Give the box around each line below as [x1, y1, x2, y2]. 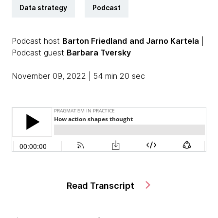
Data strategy [19, 3, 67, 12]
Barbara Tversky [67, 48, 131, 57]
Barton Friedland [62, 36, 127, 46]
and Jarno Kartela [129, 36, 199, 46]
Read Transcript [67, 181, 137, 191]
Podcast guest [12, 48, 67, 57]
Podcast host [12, 36, 62, 46]
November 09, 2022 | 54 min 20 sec [12, 71, 145, 81]
